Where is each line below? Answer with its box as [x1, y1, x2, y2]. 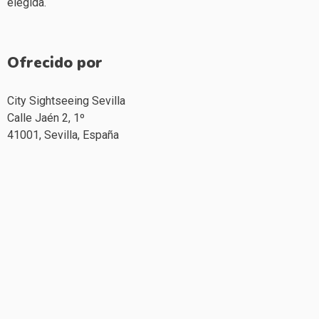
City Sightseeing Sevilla [7, 93, 125, 108]
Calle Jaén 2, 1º [7, 110, 85, 125]
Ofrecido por [7, 52, 103, 73]
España [83, 127, 119, 142]
